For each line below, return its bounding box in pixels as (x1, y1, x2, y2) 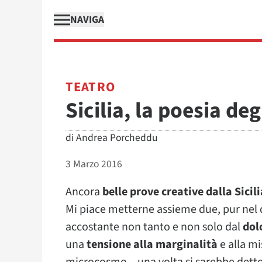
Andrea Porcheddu (76, 130, 158, 145)
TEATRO (65, 78, 115, 96)
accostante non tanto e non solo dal (65, 219, 243, 235)
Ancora (65, 184, 102, 200)
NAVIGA (70, 12, 104, 27)
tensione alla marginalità (87, 236, 218, 253)
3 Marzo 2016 (65, 157, 122, 171)
